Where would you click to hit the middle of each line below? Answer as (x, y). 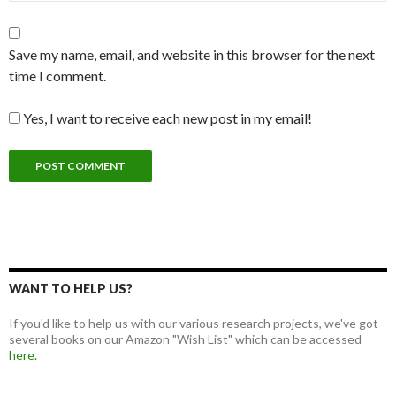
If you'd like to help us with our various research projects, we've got (194, 323)
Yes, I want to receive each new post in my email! (166, 118)
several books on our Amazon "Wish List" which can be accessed (185, 339)
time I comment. (57, 75)
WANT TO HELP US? (71, 288)
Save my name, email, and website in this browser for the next (192, 54)
